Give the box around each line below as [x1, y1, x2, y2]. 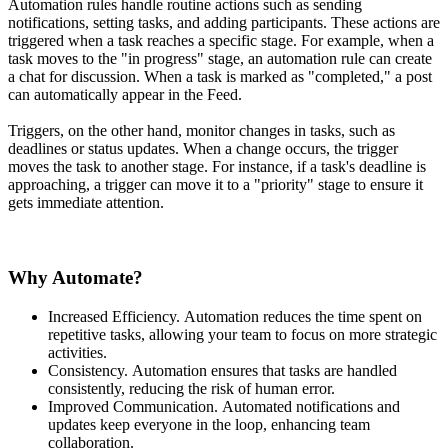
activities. [48, 343, 107, 361]
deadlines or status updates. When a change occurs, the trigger [8, 140, 398, 158]
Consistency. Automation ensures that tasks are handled [48, 361, 397, 379]
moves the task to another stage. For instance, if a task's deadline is [8, 158, 426, 176]
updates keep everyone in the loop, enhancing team [48, 415, 370, 433]
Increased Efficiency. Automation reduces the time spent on [48, 307, 422, 325]
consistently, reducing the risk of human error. [48, 379, 335, 397]
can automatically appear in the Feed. [8, 86, 242, 104]
